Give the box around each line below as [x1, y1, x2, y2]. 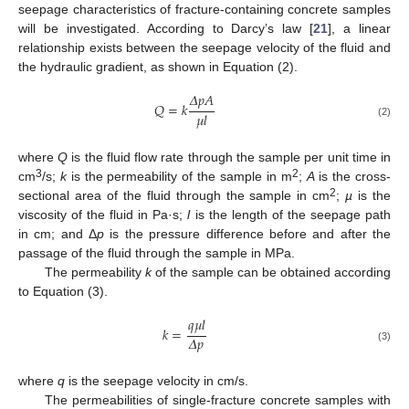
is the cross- [314, 168, 392, 184]
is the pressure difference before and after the [104, 225, 392, 241]
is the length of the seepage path [190, 206, 392, 222]
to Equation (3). [18, 283, 108, 299]
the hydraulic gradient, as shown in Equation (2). [18, 59, 298, 75]
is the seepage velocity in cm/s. [65, 372, 248, 388]
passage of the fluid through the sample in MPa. [18, 245, 295, 260]
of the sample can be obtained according [151, 264, 392, 279]
